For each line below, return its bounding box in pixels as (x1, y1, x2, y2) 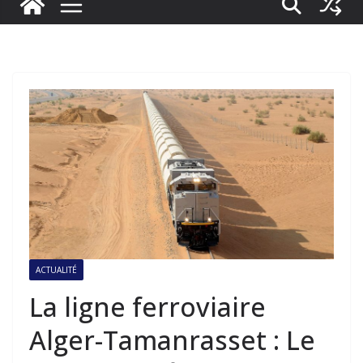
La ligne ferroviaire (29, 288, 266, 324)
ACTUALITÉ (36, 263, 77, 275)
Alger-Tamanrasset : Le (29, 322, 315, 357)
